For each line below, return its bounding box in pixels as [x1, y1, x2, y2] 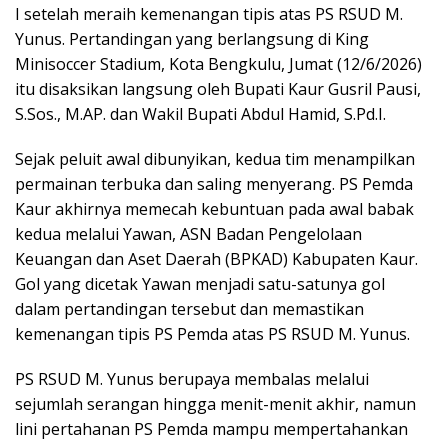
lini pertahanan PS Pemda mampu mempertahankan [15, 417, 408, 440]
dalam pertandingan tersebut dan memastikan [15, 297, 364, 320]
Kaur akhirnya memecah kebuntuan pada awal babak [15, 197, 414, 220]
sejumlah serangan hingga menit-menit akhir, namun [15, 392, 416, 415]
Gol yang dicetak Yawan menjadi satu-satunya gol [15, 272, 385, 295]
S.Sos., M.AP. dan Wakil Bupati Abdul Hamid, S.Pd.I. [15, 102, 386, 125]
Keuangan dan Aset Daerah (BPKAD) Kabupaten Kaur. [15, 247, 418, 270]
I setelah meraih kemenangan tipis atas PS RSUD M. [15, 2, 403, 25]
